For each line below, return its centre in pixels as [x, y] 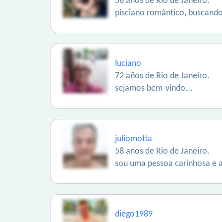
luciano [128, 64]
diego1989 [134, 214]
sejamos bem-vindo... [154, 88]
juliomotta [134, 139]
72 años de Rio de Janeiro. [162, 76]
